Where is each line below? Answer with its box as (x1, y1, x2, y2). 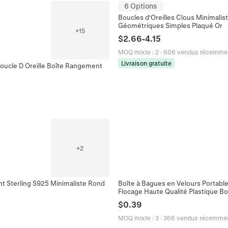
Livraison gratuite (121, 60, 172, 67)
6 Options (124, 2, 157, 10)
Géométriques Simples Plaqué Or (118, 21, 222, 29)
